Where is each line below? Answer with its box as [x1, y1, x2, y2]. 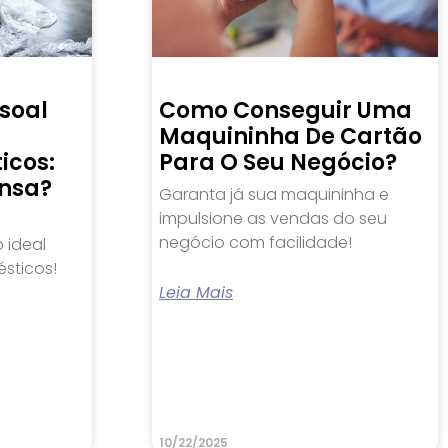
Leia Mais [159, 280, 233, 304]
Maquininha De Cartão [159, 120, 422, 152]
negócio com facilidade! [159, 230, 352, 254]
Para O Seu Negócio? [159, 146, 397, 178]
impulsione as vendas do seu [159, 206, 387, 230]
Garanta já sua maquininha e [159, 182, 389, 206]
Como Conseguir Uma [159, 94, 412, 126]
